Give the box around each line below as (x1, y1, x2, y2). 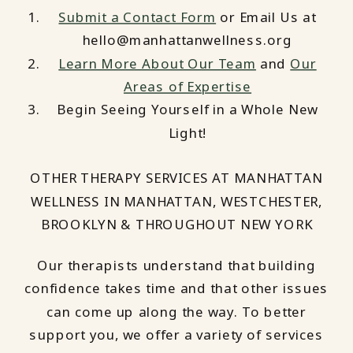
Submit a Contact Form (58, 7, 217, 27)
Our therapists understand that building (37, 255, 316, 275)
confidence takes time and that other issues (24, 279, 329, 298)
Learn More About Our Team (58, 54, 256, 73)
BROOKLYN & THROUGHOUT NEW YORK (40, 214, 313, 234)
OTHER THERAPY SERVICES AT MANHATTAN (30, 169, 323, 188)
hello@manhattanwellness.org (82, 31, 293, 50)
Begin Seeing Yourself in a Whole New (57, 100, 318, 120)
